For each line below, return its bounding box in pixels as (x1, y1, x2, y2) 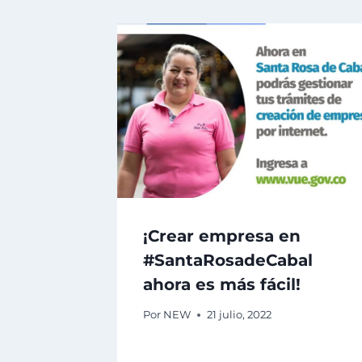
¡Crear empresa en (143, 226, 301, 246)
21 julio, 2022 (207, 309, 272, 322)
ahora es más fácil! (143, 275, 301, 295)
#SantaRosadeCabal (143, 250, 313, 271)
